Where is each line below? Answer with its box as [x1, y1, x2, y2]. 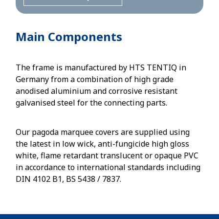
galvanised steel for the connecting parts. [16, 97, 167, 108]
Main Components [16, 28, 122, 44]
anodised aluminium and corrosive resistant [16, 86, 177, 96]
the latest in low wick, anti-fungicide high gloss [16, 138, 189, 149]
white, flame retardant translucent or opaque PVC [16, 150, 198, 161]
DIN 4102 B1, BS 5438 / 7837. [16, 174, 121, 184]
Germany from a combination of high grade [16, 74, 174, 85]
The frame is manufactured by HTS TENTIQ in [16, 62, 186, 73]
